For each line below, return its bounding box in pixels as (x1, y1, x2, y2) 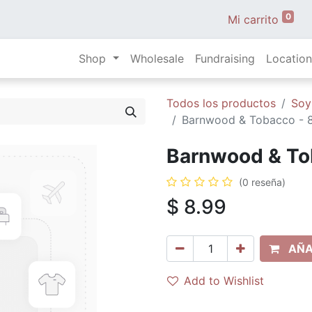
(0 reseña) (239, 176, 286, 188)
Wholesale (130, 52, 185, 65)
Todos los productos (166, 96, 276, 110)
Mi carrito (227, 13, 279, 26)
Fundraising (195, 52, 256, 65)
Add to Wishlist (184, 274, 264, 288)
